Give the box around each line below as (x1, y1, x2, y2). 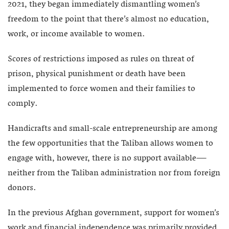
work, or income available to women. (8, 27, 145, 41)
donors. (8, 180, 36, 195)
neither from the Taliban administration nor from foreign (8, 166, 220, 180)
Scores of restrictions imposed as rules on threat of (8, 52, 194, 66)
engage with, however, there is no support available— (8, 151, 207, 166)
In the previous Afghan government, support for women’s (8, 205, 219, 220)
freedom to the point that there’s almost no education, (8, 12, 209, 27)
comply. (8, 96, 38, 111)
